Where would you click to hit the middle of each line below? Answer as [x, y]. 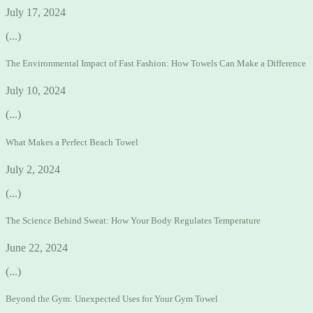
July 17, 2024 [36, 13]
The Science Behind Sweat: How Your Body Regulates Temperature [133, 220]
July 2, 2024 [33, 169]
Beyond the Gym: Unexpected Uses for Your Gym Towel [112, 299]
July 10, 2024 [36, 91]
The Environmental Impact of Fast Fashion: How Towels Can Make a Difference [156, 64]
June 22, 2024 [37, 248]
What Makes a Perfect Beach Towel [72, 142]
